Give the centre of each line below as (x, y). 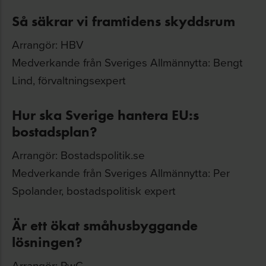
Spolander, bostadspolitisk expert (94, 190)
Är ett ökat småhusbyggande (105, 225)
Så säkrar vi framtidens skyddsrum (123, 21)
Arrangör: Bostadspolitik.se (78, 155)
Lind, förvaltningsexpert (69, 80)
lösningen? (47, 242)
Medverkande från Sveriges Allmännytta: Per (121, 172)
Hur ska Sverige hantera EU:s (105, 115)
